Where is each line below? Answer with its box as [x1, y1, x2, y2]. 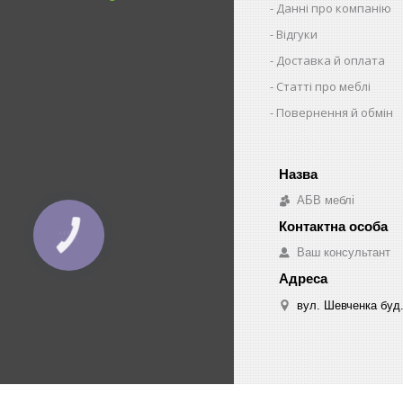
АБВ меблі [297, 193, 354, 207]
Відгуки [276, 25, 318, 42]
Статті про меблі [276, 77, 372, 94]
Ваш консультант [297, 245, 390, 259]
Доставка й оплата [276, 51, 386, 68]
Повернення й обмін [276, 103, 394, 121]
